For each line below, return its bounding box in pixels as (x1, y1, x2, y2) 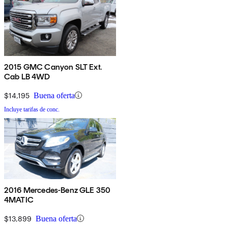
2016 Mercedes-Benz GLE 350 (4, 185, 111, 195)
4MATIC (4, 194, 34, 205)
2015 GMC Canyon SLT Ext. (4, 62, 102, 72)
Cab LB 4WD (4, 71, 50, 81)
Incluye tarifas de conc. (4, 105, 60, 113)
